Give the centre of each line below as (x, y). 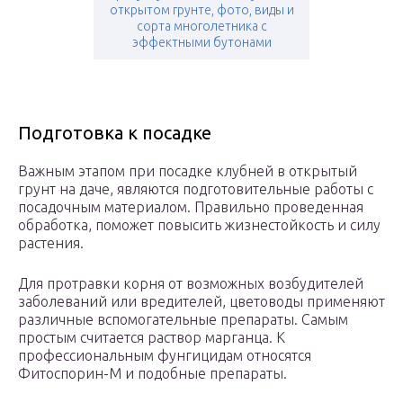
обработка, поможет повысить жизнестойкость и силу (199, 225)
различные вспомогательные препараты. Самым (183, 320)
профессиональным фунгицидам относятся (165, 356)
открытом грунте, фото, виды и (201, 10)
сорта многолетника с (201, 27)
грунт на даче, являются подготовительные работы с (196, 189)
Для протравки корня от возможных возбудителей (191, 284)
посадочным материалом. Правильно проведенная (191, 207)
